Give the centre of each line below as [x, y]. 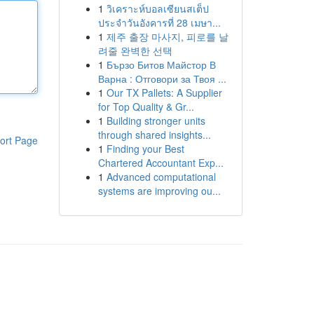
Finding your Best [145, 149]
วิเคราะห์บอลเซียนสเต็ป [157, 8]
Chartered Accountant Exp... [161, 163]
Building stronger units [156, 121]
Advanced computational [161, 177]
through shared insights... [154, 135]
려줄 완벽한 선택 [135, 50]
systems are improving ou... [159, 191]
